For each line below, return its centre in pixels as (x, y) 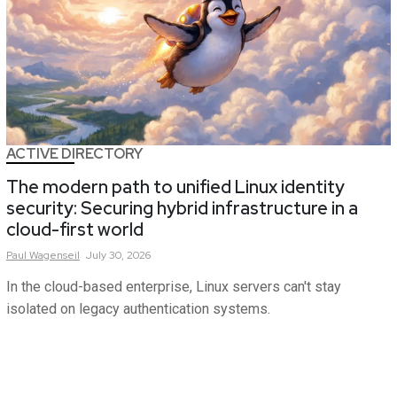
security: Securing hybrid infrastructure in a (182, 208)
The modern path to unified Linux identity (175, 187)
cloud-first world (75, 229)
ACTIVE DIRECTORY (74, 153)
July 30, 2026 (118, 255)
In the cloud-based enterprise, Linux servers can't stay (174, 286)
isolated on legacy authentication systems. (138, 308)
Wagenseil (54, 255)
